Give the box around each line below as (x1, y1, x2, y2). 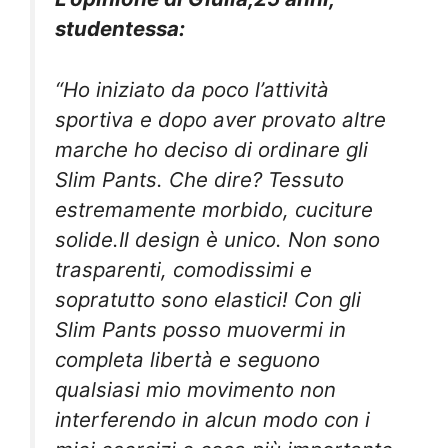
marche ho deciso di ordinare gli (55, 136, 368, 162)
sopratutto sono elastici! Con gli (55, 286, 361, 312)
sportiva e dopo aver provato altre (55, 106, 386, 132)
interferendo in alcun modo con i (55, 406, 370, 432)
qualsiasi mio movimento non (55, 376, 336, 402)
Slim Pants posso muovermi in (55, 316, 346, 342)
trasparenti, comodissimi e (55, 256, 312, 282)
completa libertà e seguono (55, 346, 320, 372)
